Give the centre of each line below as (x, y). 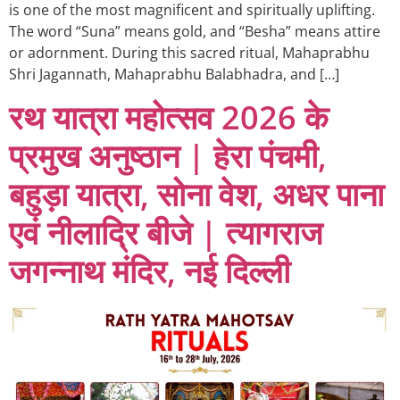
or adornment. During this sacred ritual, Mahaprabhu (189, 53)
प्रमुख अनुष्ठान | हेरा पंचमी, (168, 155)
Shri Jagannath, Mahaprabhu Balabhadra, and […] (174, 75)
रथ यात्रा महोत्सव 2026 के (169, 117)
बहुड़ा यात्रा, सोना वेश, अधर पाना (196, 194)
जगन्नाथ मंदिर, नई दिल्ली (150, 271)
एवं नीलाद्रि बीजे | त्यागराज (166, 232)
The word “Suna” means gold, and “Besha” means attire (195, 32)
